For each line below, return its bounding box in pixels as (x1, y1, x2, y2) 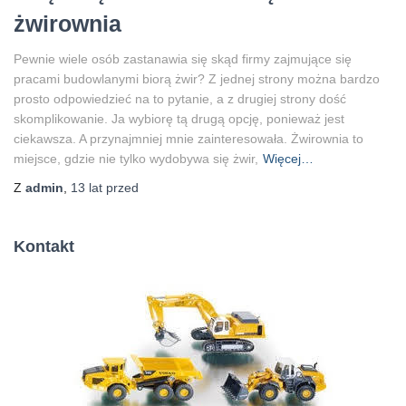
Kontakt (14, 237, 74, 256)
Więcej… (263, 150, 314, 166)
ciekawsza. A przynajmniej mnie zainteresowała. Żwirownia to (14, 130, 363, 146)
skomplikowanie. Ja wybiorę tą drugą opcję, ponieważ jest (14, 111, 344, 126)
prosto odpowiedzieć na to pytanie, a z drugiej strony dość (14, 91, 346, 106)
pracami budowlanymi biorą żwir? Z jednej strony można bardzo (14, 71, 380, 86)
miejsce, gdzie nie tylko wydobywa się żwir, (14, 150, 258, 166)
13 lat (71, 179, 102, 195)
